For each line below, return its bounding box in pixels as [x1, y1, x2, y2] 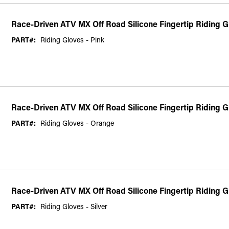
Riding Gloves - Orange [40, 118, 114, 128]
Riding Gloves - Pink [40, 34, 104, 44]
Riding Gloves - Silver [40, 201, 107, 211]
